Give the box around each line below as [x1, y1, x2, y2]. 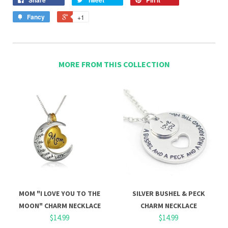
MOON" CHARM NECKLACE [18, 201, 101, 210]
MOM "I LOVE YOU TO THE [19, 188, 100, 198]
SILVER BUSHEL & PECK [132, 188, 205, 198]
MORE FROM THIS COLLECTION [58, 59, 170, 69]
